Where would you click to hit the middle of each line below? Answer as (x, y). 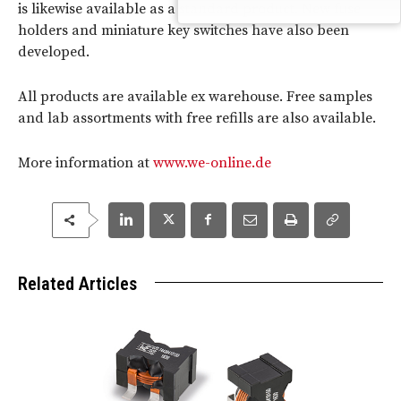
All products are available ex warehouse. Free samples (195, 96)
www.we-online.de (212, 162)
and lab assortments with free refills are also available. (197, 118)
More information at (85, 162)
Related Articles (77, 283)
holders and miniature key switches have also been (183, 30)
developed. (54, 51)
